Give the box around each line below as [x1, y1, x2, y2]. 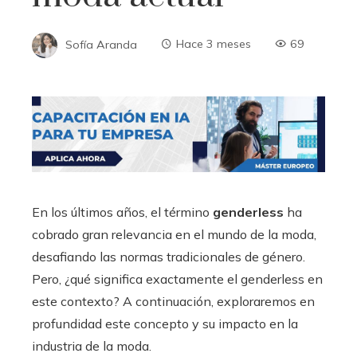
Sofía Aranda [65, 37, 137, 52]
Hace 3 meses [176, 37, 251, 52]
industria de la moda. [32, 337, 151, 354]
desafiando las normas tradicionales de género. [32, 248, 305, 265]
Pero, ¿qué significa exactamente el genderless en [32, 270, 323, 287]
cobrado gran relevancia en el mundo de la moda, [32, 226, 316, 242]
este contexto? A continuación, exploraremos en [32, 292, 315, 309]
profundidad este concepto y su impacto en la [32, 315, 298, 331]
